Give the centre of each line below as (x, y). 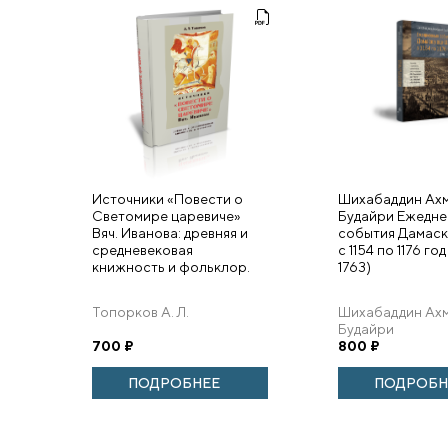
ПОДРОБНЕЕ (174, 383)
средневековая (142, 250)
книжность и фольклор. (171, 267)
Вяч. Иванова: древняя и (170, 233)
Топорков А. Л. (140, 312)
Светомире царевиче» (166, 216)
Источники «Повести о (167, 199)
